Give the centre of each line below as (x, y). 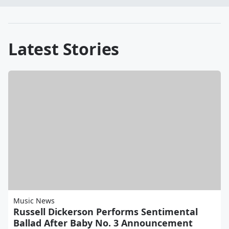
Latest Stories (64, 49)
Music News (34, 201)
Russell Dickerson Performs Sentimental (106, 212)
